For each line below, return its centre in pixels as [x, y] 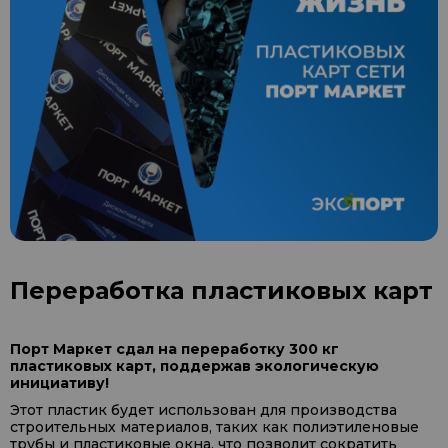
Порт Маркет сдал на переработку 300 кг [174, 349]
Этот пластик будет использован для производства [203, 410]
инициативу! [59, 383]
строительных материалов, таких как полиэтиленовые [214, 427]
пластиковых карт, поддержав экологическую [194, 366]
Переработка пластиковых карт [221, 290]
